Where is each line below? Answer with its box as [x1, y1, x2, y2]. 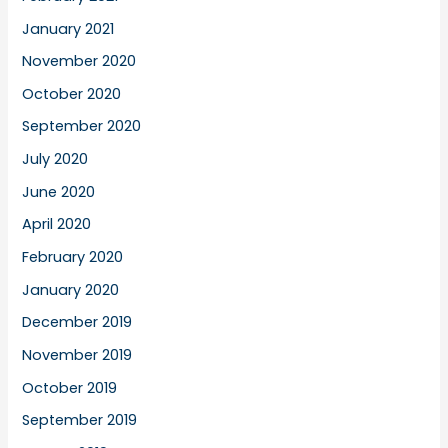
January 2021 [22, 18, 115, 39]
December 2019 [22, 312, 133, 333]
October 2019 [22, 377, 118, 398]
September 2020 [22, 116, 142, 137]
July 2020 [22, 149, 89, 170]
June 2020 [22, 181, 96, 202]
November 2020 [22, 51, 137, 72]
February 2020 [22, 246, 124, 267]
